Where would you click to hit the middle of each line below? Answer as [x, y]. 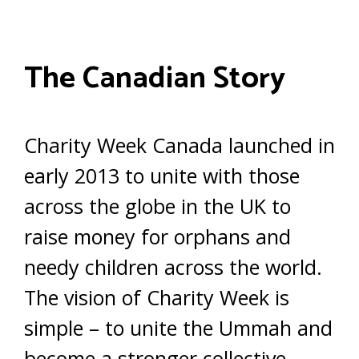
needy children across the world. [173, 267]
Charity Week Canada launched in [179, 145]
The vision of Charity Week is [157, 297]
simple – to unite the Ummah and [178, 328]
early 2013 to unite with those [162, 175]
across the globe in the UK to [157, 206]
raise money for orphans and [157, 236]
